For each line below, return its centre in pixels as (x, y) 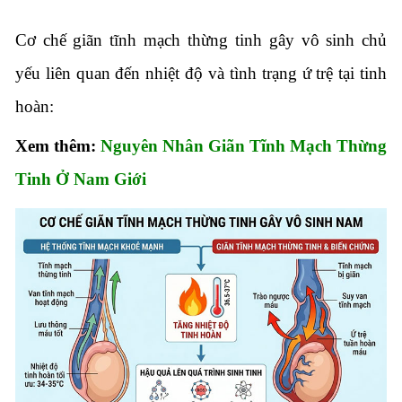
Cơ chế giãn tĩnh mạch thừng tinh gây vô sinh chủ (201, 40)
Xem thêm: (57, 146)
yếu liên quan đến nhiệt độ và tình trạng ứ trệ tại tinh (201, 74)
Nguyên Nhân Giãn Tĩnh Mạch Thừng (244, 146)
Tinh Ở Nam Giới (80, 179)
